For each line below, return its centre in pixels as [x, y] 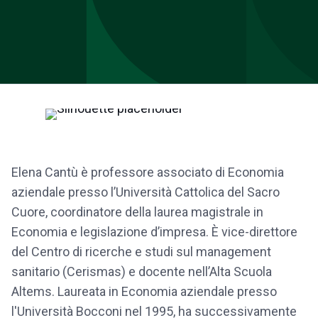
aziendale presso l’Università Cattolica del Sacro [146, 192]
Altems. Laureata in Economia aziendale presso [144, 291]
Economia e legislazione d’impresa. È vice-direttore [154, 232]
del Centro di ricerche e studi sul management [141, 252]
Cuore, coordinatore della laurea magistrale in [137, 212]
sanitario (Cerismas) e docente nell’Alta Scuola [142, 272]
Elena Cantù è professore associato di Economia [148, 172]
